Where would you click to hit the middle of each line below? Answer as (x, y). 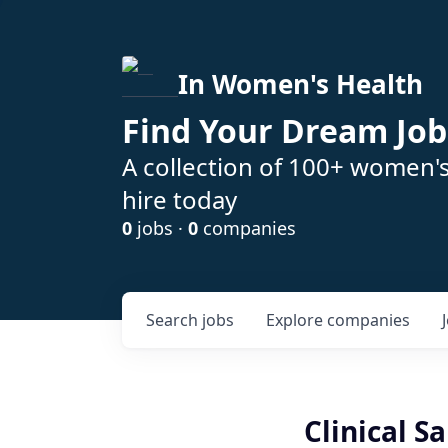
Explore (296, 320)
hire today (179, 199)
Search (174, 320)
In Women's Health (300, 84)
